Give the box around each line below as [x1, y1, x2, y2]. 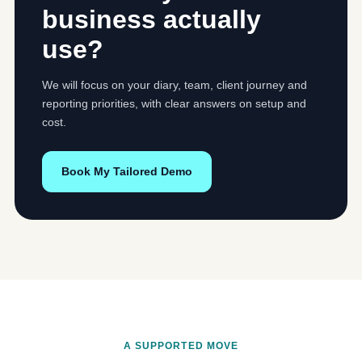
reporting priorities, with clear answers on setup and [42, 97, 306, 111]
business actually [42, 5, 261, 35]
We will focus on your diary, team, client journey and [42, 78, 307, 92]
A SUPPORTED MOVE [123, 340, 239, 352]
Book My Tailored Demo [61, 165, 192, 179]
